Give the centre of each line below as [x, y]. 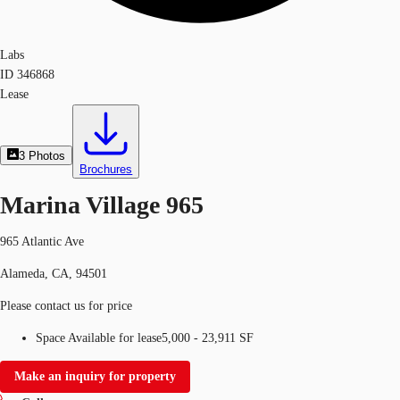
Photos [47, 156]
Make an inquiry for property [95, 376]
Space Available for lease [99, 337]
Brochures [106, 169]
